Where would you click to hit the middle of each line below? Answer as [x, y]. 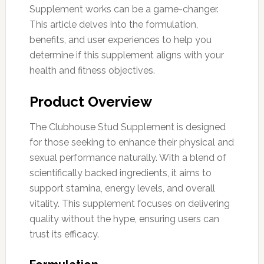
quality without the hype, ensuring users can [124, 219]
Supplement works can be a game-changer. [124, 9]
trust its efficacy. [64, 234]
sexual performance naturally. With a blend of [128, 157]
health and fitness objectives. [92, 70]
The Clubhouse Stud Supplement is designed [127, 127]
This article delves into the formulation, [113, 24]
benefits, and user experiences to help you [120, 39]
